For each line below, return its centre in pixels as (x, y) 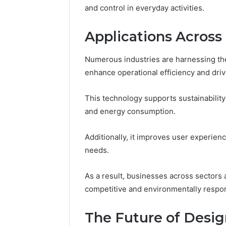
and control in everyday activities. (145, 8)
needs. (97, 150)
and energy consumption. (130, 111)
